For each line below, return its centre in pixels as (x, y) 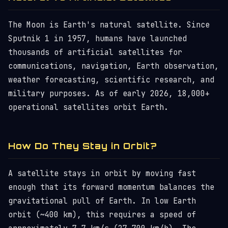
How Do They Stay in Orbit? (83, 146)
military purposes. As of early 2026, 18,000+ (109, 94)
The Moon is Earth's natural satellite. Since (109, 25)
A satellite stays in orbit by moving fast (102, 174)
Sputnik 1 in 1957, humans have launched (97, 39)
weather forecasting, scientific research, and (111, 80)
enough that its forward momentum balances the (111, 187)
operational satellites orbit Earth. (88, 107)
